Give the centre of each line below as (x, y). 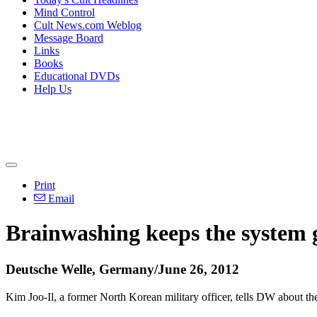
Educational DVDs (77, 76)
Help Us (53, 89)
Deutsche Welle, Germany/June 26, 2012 (122, 269)
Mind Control (64, 12)
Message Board (69, 38)
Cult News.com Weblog (88, 25)
